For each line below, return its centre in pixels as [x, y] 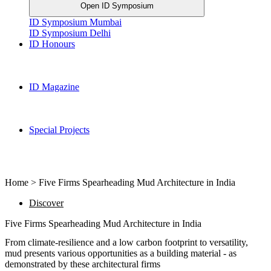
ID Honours [52, 44]
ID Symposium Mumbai [75, 22]
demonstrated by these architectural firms [83, 264]
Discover [46, 203]
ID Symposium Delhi [70, 33]
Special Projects [59, 129]
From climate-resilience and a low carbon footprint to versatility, [126, 243]
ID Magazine [54, 87]
